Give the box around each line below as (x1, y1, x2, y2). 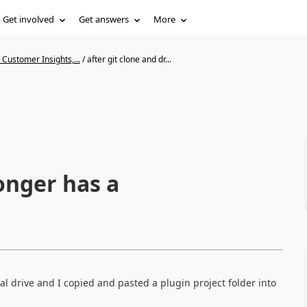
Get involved (3, 13, 55, 25)
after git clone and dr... (86, 53, 171, 65)
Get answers (79, 13, 130, 25)
